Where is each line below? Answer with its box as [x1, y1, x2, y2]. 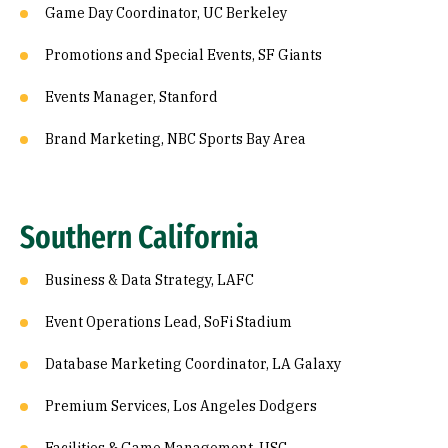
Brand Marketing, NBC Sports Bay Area [45, 130, 306, 149]
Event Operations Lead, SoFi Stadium [45, 313, 292, 332]
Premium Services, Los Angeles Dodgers [45, 397, 317, 416]
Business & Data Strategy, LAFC [45, 271, 254, 290]
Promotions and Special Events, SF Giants [45, 46, 322, 65]
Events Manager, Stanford [45, 88, 218, 107]
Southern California [20, 218, 259, 257]
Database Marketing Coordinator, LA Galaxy [45, 355, 341, 374]
